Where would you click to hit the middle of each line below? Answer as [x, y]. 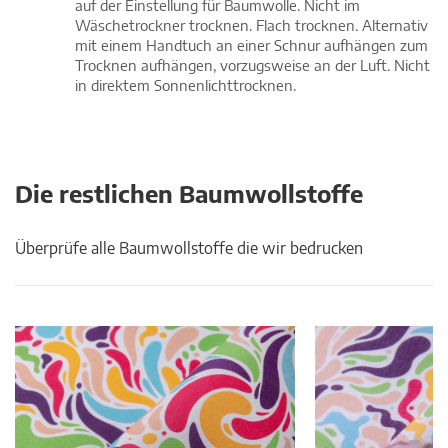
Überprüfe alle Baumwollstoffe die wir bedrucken [189, 248]
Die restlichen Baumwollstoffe [189, 193]
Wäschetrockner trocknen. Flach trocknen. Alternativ [251, 25]
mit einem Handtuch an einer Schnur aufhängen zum [251, 45]
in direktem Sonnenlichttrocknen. [185, 85]
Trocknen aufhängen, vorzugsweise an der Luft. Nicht [252, 65]
